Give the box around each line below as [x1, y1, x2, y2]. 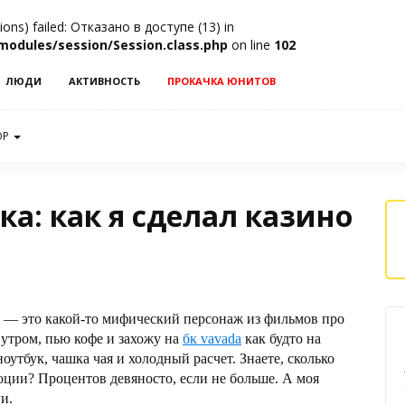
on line [228, 36, 274, 53]
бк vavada [183, 331, 241, 346]
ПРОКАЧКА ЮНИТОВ [167, 74, 276, 88]
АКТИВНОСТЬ [69, 74, 140, 88]
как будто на [241, 331, 321, 346]
